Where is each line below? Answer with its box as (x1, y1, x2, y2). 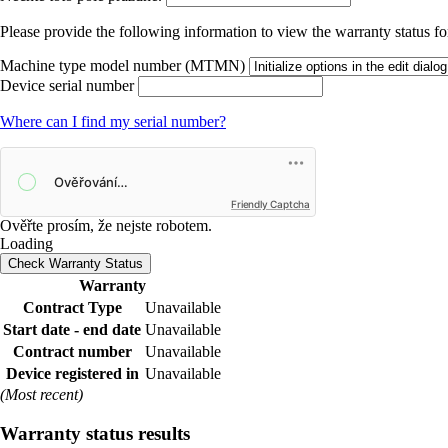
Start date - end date (3, 321, 141, 339)
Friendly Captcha (231, 198, 310, 211)
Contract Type (22, 299, 122, 317)
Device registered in (5, 365, 139, 383)
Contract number (12, 343, 132, 361)
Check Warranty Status (8, 256, 143, 272)
